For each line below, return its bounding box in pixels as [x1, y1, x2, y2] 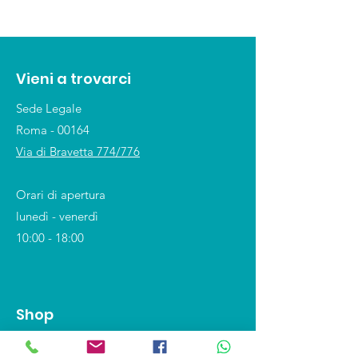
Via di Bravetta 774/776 [16, 144, 140, 160]
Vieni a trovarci [16, 69, 131, 89]
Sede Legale [16, 101, 82, 117]
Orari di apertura [16, 187, 105, 203]
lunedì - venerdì [16, 209, 98, 225]
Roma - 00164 [16, 122, 89, 138]
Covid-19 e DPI [16, 337, 97, 353]
